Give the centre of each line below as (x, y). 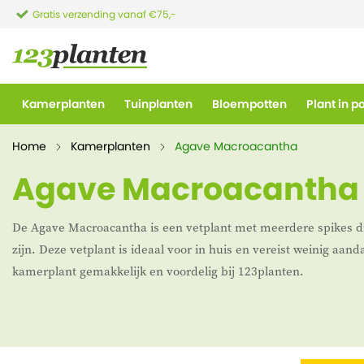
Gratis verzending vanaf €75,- (106, 14)
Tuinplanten (158, 104)
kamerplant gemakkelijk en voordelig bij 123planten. (158, 271)
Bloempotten (249, 104)
